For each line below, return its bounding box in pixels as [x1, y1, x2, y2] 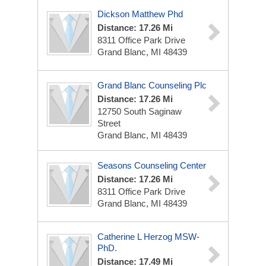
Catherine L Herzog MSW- [97, 232, 199, 242]
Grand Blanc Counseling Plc [97, 80, 207, 90]
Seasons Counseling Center [97, 160, 206, 170]
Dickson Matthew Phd [97, 9, 183, 19]
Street [97, 118, 121, 128]
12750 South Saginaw [97, 106, 182, 116]
